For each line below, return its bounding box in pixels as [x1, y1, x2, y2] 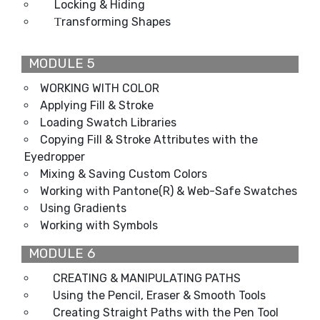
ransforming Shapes [61, 14, 171, 29]
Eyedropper [24, 149, 85, 164]
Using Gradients [40, 201, 126, 215]
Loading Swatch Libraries [40, 115, 176, 129]
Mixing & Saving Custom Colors [40, 166, 207, 181]
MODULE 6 [21, 245, 95, 261]
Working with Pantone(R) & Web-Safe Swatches [40, 184, 297, 198]
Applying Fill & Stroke [40, 98, 154, 112]
